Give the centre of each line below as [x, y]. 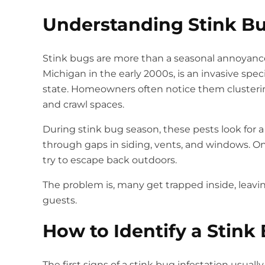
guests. [60, 201]
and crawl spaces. [83, 105]
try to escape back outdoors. [111, 160]
